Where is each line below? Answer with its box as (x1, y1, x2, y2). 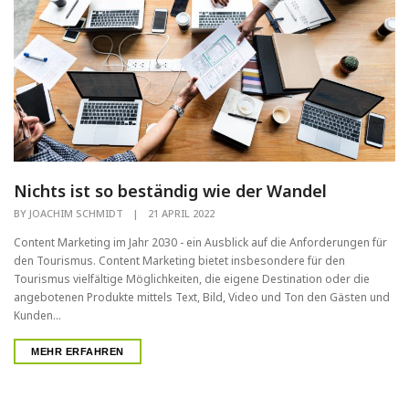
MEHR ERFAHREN (31, 346, 124, 358)
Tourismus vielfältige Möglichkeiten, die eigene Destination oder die (14, 271, 370, 288)
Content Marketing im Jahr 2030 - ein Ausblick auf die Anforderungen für (14, 235, 387, 251)
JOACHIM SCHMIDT (29, 206, 123, 221)
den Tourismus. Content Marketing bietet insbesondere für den (14, 253, 345, 269)
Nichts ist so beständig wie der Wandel (14, 180, 327, 203)
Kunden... (14, 308, 61, 324)
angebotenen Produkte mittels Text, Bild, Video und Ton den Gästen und (14, 289, 390, 306)
